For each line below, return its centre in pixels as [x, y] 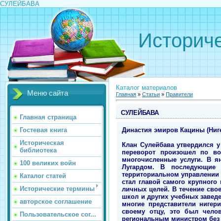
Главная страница [48, 117]
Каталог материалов [147, 88]
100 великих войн [48, 163]
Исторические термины [57, 189]
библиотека [38, 150]
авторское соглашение [56, 202]
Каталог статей [43, 176]
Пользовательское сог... [58, 214]
